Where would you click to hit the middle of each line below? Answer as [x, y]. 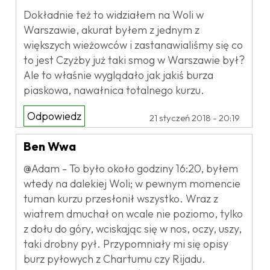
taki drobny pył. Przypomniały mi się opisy [126, 243]
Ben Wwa [50, 146]
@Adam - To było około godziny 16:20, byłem [131, 168]
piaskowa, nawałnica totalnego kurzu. [114, 90]
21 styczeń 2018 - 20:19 [195, 118]
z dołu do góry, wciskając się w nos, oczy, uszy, [133, 228]
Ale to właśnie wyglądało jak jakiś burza [118, 75]
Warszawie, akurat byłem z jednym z [111, 30]
